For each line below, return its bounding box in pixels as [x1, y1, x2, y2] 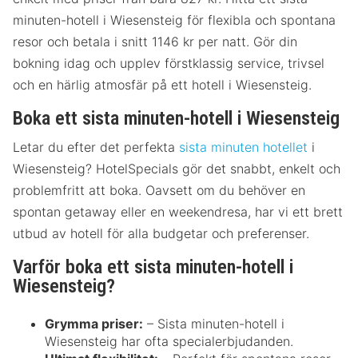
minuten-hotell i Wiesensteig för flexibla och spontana [13, 12, 336, 29]
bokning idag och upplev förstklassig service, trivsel [13, 55, 324, 72]
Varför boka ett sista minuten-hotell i [13, 256, 293, 279]
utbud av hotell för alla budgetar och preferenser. [13, 225, 309, 242]
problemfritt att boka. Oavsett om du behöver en [13, 182, 305, 199]
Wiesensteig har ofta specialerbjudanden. [45, 333, 293, 350]
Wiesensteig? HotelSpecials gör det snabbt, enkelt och [13, 161, 340, 177]
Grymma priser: [45, 316, 143, 332]
